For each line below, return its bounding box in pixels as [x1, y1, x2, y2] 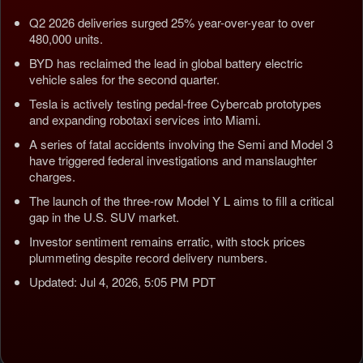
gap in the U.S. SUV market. [29, 208, 179, 225]
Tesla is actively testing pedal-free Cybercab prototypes [29, 95, 322, 112]
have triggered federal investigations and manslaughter [29, 152, 317, 169]
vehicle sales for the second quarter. [29, 70, 220, 88]
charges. [29, 168, 75, 185]
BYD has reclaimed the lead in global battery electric [29, 54, 303, 71]
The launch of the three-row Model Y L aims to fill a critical [29, 192, 334, 209]
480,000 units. [29, 30, 103, 47]
